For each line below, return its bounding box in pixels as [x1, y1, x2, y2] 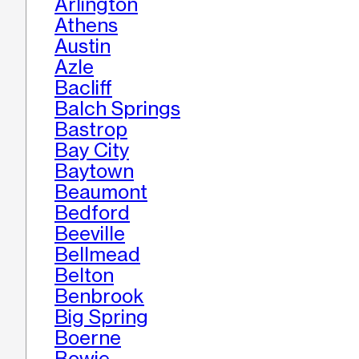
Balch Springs [54, 97, 180, 121]
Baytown [54, 159, 134, 184]
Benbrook [54, 284, 144, 309]
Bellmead [54, 243, 140, 267]
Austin [54, 34, 111, 58]
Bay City [54, 139, 129, 163]
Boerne [54, 326, 121, 350]
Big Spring [54, 305, 148, 329]
